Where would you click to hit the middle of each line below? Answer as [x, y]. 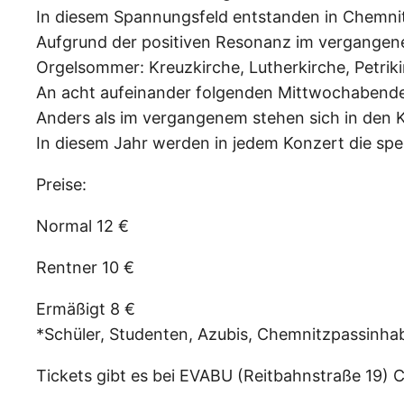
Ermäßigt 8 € [86, 308]
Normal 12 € [83, 225]
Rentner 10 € [85, 267]
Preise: [61, 184]
